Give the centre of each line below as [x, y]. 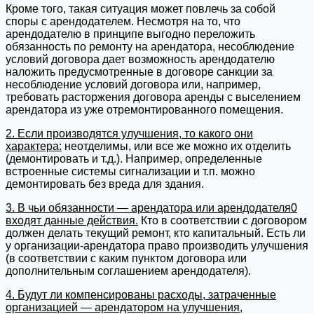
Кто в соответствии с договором [223, 220]
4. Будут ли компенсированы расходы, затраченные [141, 294]
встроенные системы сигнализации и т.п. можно [130, 171]
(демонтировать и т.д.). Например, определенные [134, 158]
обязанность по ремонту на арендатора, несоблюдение [150, 46]
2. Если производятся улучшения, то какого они [129, 133]
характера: [34, 146]
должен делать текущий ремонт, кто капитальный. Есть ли [156, 233]
